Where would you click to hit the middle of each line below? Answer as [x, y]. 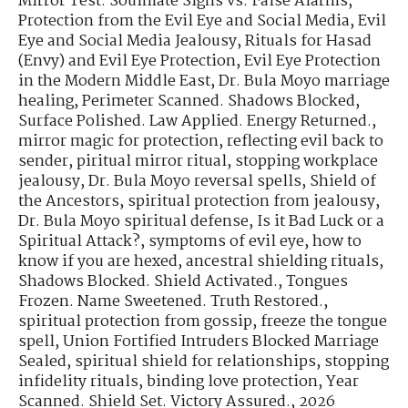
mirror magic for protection [118, 141]
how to [337, 241]
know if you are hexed [98, 261]
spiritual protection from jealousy [251, 201]
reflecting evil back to [305, 141]
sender [43, 161]
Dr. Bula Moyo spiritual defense [133, 221]
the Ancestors [69, 201]
